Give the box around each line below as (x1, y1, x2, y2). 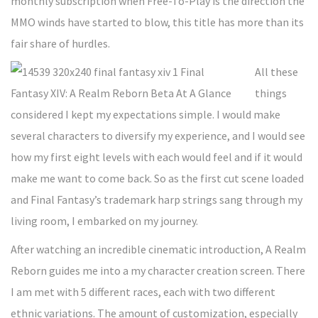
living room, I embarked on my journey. (11, 214, 198, 228)
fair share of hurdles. (11, 36, 110, 50)
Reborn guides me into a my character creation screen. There (11, 263, 305, 278)
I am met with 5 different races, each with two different (11, 285, 275, 299)
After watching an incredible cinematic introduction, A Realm (11, 242, 306, 256)
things (255, 86, 287, 100)
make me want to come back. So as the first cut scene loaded (11, 171, 304, 185)
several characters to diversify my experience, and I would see (11, 128, 305, 143)
